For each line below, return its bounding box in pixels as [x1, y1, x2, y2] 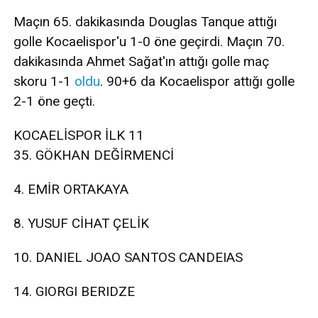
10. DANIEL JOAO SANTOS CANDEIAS [13, 249, 243, 266]
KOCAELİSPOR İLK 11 [13, 127, 144, 144]
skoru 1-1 [13, 73, 75, 90]
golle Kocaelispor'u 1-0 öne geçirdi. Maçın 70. [13, 33, 285, 50]
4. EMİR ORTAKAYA [13, 181, 128, 198]
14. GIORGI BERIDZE [13, 283, 135, 300]
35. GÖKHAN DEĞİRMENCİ [13, 147, 174, 164]
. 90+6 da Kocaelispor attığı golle [100, 73, 295, 90]
